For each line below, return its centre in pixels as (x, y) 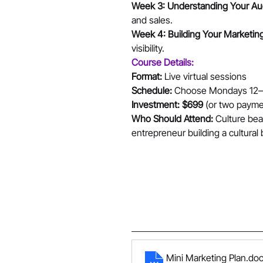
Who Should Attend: (172, 118)
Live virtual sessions (205, 76)
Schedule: (152, 90)
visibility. (148, 48)
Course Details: (163, 62)
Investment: (156, 104)
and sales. (152, 20)
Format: (147, 76)
